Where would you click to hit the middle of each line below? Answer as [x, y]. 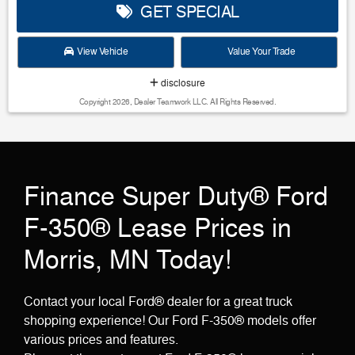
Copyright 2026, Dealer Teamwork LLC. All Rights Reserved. [177, 101]
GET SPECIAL [185, 12]
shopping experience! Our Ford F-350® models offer [170, 321]
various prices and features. [101, 340]
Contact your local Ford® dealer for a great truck [158, 302]
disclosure [182, 83]
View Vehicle [101, 52]
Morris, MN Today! [128, 260]
